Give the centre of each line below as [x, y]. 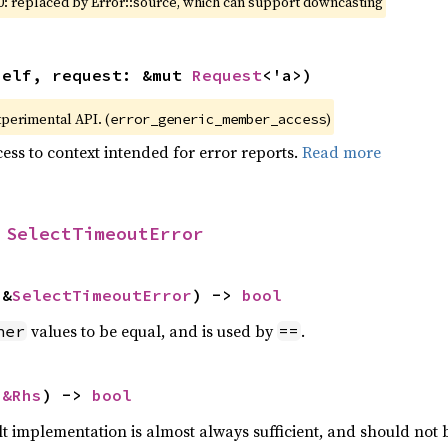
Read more [341, 152]
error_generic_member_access [217, 119]
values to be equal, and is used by [151, 331]
